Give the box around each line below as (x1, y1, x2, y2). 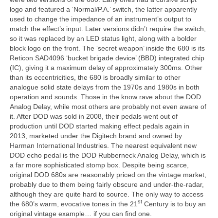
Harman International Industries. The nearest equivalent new (10, 141, 197, 149)
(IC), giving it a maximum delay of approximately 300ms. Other (10, 63, 202, 72)
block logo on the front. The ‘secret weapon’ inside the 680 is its (10, 44, 205, 52)
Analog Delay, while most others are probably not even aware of (10, 102, 206, 110)
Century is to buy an (142, 200, 206, 208)
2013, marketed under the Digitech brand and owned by (10, 131, 182, 140)
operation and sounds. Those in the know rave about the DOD (10, 92, 201, 101)
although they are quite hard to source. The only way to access (10, 190, 203, 198)
